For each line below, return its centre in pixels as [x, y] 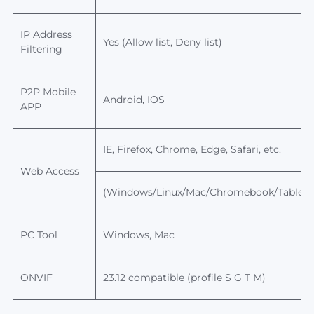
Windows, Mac [138, 235]
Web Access [49, 171]
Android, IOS [134, 100]
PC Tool [39, 235]
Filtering [41, 49]
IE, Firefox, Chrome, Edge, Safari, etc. [192, 149]
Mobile [59, 92]
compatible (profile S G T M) [197, 278]
